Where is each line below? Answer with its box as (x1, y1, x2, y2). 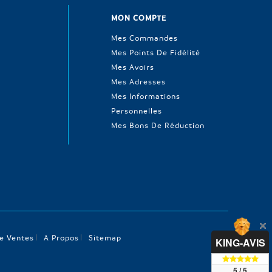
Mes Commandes (111, 32, 178, 42)
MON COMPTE (111, 12, 166, 22)
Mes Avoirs (111, 61, 154, 72)
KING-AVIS (215, 236, 265, 250)
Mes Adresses (111, 76, 166, 86)
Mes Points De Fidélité (111, 47, 200, 57)
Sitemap (88, 232, 121, 242)
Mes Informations (111, 90, 180, 101)
